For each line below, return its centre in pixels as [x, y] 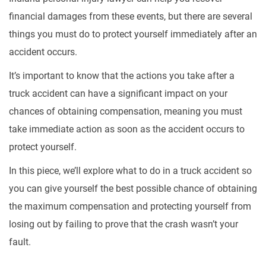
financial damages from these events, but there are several [131, 16]
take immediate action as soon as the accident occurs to [127, 129]
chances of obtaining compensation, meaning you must [126, 111]
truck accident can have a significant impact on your [118, 94]
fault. [20, 242]
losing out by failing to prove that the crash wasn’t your [123, 224]
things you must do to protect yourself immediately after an [133, 34]
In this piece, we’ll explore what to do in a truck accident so [130, 171]
